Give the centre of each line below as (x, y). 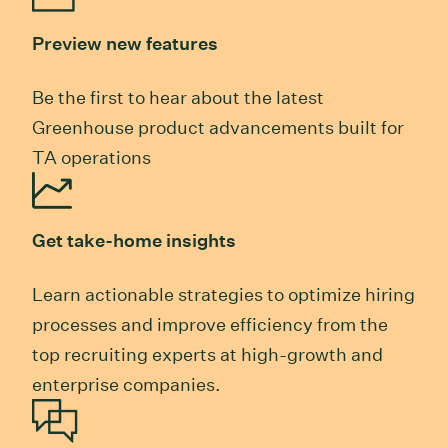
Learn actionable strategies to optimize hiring (223, 294)
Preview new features (125, 43)
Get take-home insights (134, 240)
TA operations (91, 157)
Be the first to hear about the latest (178, 97)
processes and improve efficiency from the (210, 324)
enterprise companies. (126, 384)
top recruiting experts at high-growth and (207, 354)
